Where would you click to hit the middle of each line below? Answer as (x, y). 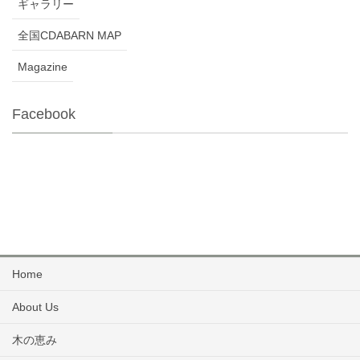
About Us (35, 307)
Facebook (44, 114)
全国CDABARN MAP (70, 35)
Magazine (43, 66)
